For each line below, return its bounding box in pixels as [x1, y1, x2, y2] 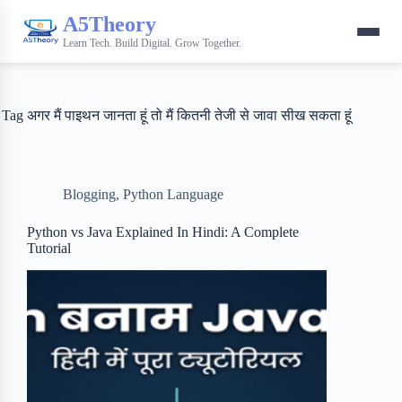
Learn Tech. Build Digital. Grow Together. [63, 36, 241, 49]
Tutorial [27, 240, 71, 256]
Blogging [63, 187, 116, 202]
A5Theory [63, 12, 156, 36]
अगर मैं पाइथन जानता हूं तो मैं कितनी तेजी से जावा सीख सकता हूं [23, 108, 353, 123]
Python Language [123, 187, 223, 202]
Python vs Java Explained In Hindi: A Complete [27, 224, 299, 240]
